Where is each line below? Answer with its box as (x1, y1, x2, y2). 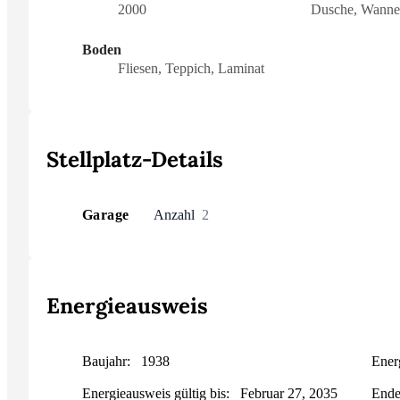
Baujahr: (82, 354, 134, 370)
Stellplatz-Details (46, 146, 223, 174)
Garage (82, 207, 129, 223)
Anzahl (154, 207, 195, 223)
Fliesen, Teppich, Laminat (118, 61, 264, 77)
